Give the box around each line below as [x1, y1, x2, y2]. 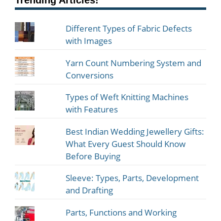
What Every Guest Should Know [66, 138, 186, 149]
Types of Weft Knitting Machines [66, 91, 189, 103]
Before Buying [66, 150, 121, 162]
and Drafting [66, 184, 113, 196]
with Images [66, 35, 112, 47]
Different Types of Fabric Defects [66, 23, 192, 35]
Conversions [66, 69, 114, 81]
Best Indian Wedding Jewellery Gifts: [66, 125, 205, 137]
